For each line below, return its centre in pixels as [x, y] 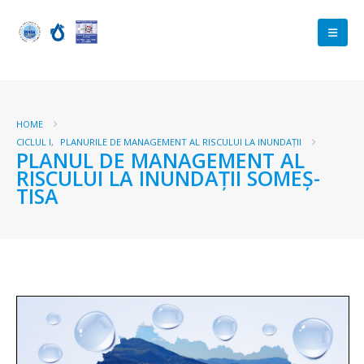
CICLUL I [34, 142]
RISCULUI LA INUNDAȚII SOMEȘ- [168, 178]
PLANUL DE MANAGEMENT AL [160, 160]
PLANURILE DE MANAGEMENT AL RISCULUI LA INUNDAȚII [181, 142]
